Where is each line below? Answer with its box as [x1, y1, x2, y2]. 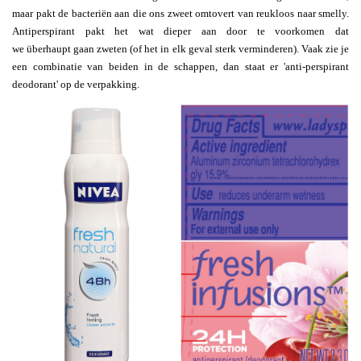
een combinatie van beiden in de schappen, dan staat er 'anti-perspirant [12, 60, 349, 73]
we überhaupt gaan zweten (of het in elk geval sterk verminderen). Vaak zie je [12, 42, 349, 55]
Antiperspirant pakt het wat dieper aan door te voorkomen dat [12, 24, 349, 37]
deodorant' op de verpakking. [12, 77, 139, 90]
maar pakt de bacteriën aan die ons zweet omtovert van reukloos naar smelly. [12, 6, 349, 19]
